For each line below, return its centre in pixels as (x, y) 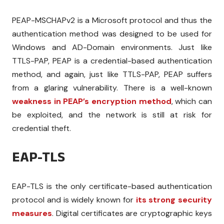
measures (32, 213)
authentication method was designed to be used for (112, 33)
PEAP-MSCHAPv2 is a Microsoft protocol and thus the (112, 20)
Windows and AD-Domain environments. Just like (112, 47)
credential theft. (41, 128)
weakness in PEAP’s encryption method (92, 101)
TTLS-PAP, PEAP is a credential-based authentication (112, 60)
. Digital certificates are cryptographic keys (132, 213)
